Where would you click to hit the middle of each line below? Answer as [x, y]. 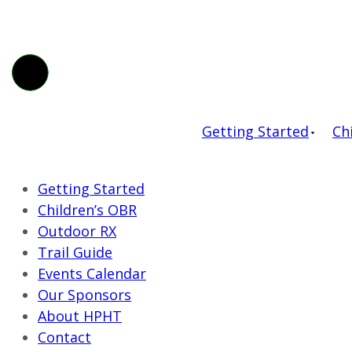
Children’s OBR [87, 210]
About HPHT [80, 316]
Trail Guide [75, 252]
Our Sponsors [84, 295]
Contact [64, 337]
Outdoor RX [77, 231]
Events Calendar [92, 273]
